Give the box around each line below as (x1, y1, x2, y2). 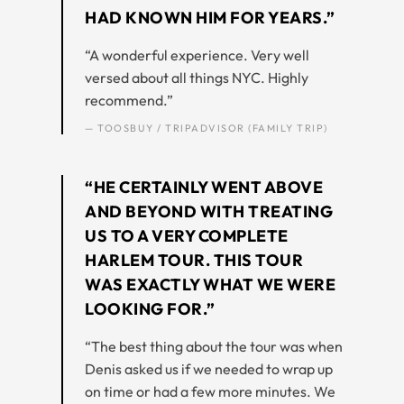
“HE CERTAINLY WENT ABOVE (85, 176, 323, 197)
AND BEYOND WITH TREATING (85, 200, 333, 222)
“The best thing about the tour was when (85, 336, 343, 355)
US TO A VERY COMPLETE (85, 225, 289, 246)
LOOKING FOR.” (85, 298, 216, 319)
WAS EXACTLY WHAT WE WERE (85, 273, 335, 295)
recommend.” (85, 90, 173, 109)
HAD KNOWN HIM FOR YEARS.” (85, 6, 335, 28)
